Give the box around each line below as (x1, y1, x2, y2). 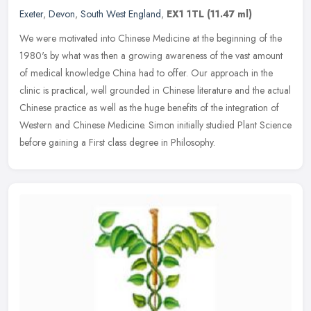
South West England (81, 7, 161, 22)
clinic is (19, 83, 49, 98)
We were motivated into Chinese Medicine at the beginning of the (19, 31, 282, 46)
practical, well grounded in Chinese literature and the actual (51, 83, 291, 98)
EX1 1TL (167, 7, 204, 22)
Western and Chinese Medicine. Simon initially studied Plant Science (19, 118, 292, 133)
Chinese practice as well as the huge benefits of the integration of (19, 101, 279, 115)
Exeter (19, 7, 43, 22)
